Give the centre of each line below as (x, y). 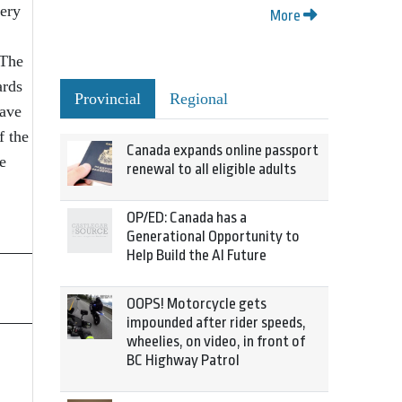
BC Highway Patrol (183, 360)
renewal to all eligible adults (211, 169)
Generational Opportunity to (213, 236)
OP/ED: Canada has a (187, 218)
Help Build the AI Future (197, 255)
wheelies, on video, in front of (216, 341)
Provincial (108, 99)
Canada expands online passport (223, 150)
